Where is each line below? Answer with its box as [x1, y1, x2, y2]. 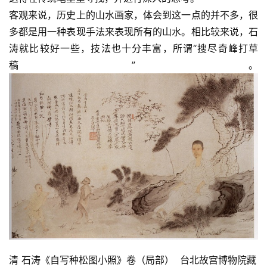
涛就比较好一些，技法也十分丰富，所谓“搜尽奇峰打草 [9, 42, 258, 54]
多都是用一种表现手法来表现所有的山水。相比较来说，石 [9, 26, 258, 38]
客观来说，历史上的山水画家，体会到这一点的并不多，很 [9, 9, 258, 21]
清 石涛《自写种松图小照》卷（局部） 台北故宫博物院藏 [9, 253, 256, 266]
